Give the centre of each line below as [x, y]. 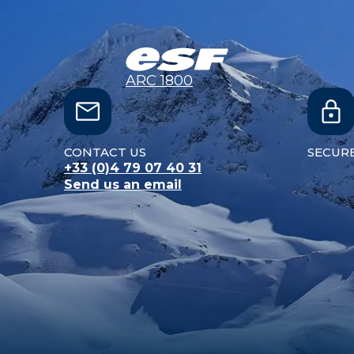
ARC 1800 [159, 80]
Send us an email [123, 184]
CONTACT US [105, 152]
